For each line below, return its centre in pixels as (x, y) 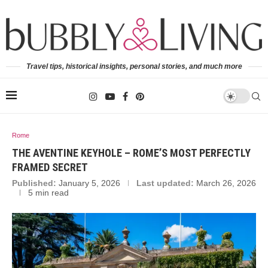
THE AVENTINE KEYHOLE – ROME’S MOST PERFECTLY (131, 153)
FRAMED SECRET (50, 167)
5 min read (48, 192)
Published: (34, 183)
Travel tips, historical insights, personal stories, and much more (134, 66)
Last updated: (165, 183)
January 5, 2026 (89, 183)
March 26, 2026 (226, 183)
